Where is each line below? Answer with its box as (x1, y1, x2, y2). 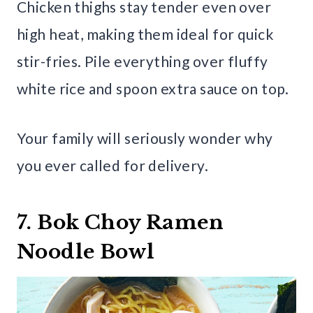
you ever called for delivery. (17, 156, 209, 174)
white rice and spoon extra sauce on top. (17, 79, 289, 97)
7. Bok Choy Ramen (17, 210, 224, 235)
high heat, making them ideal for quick (17, 24, 273, 43)
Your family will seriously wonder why (17, 129, 273, 147)
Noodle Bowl (17, 239, 155, 264)
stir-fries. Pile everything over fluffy (17, 52, 268, 70)
